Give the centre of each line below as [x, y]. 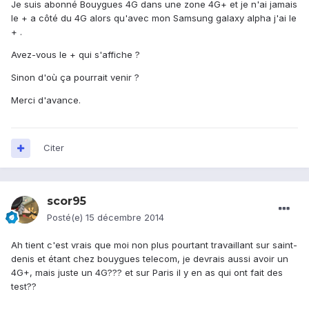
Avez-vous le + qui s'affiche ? [76, 55]
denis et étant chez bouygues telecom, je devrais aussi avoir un [150, 259]
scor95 [67, 201]
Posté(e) [66, 218]
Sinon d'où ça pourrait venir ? [75, 78]
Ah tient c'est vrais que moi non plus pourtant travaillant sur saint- [154, 245]
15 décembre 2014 [125, 218]
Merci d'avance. [46, 100]
